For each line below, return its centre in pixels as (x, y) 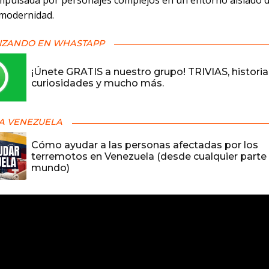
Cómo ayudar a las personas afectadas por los (145, 145)
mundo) (50, 168)
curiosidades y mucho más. (98, 83)
